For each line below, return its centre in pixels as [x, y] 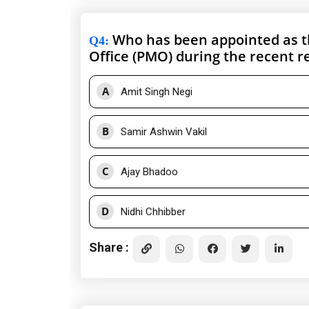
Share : [109, 247]
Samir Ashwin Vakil [164, 132]
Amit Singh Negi [157, 92]
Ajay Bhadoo [149, 172]
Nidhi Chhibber [153, 212]
